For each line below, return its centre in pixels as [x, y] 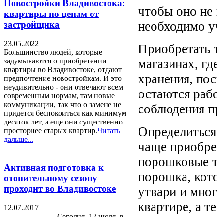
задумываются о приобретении [55, 61]
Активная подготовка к [54, 167]
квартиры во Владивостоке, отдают [63, 70]
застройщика [32, 25]
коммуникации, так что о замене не [62, 105]
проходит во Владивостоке [60, 188]
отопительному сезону [51, 178]
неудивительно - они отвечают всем [63, 87]
